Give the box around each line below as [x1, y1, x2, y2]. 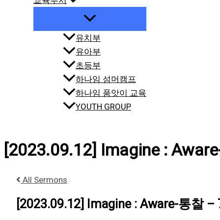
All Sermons [21, 174, 67, 185]
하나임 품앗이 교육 [76, 88, 146, 98]
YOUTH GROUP [76, 102, 131, 112]
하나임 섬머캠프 [76, 74, 136, 84]
